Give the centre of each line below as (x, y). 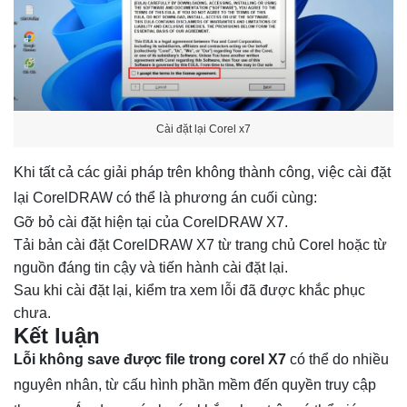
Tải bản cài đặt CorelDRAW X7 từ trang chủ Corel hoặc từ (200, 245)
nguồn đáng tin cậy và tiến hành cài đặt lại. (151, 268)
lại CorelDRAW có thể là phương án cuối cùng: (165, 198)
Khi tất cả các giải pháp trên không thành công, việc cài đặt (202, 173)
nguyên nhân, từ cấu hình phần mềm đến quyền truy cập (195, 385)
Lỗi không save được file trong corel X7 (150, 360)
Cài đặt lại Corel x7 (203, 129)
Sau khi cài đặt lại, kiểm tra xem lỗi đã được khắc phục (189, 291)
